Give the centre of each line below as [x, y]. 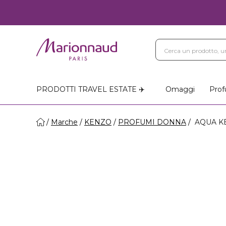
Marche [64, 122]
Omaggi [180, 89]
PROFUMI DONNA [152, 122]
